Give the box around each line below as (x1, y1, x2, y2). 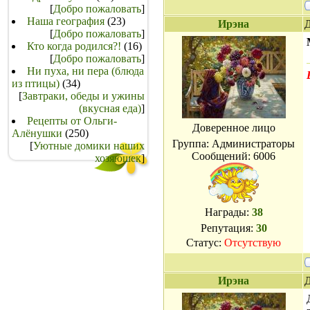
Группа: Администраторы (172, 138, 295, 149)
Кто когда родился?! (27, 40, 121, 52)
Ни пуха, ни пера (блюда (27, 65, 144, 77)
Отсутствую (224, 237, 281, 248)
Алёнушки (12, 127, 62, 139)
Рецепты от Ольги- (27, 115, 117, 127)
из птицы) (12, 77, 60, 89)
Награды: (204, 206, 252, 218)
